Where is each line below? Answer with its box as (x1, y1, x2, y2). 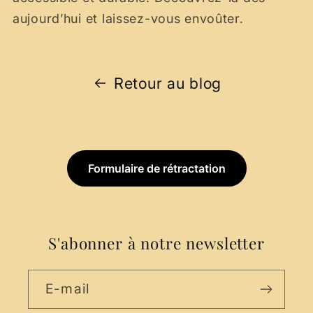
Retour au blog (113, 73, 222, 92)
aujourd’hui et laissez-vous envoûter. (13, 10, 244, 26)
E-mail (45, 280, 90, 297)
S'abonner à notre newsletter (48, 233, 265, 254)
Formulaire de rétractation (87, 161, 226, 175)
